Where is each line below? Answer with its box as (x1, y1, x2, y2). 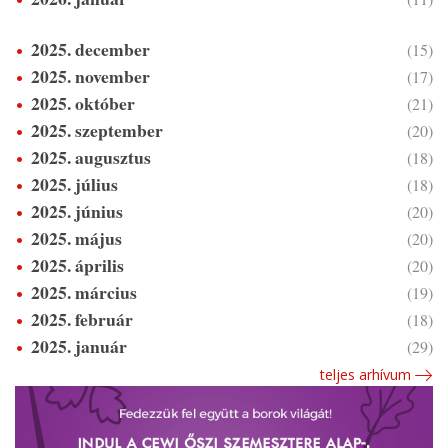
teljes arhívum (319, 364, 411, 384)
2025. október (31, 89, 135, 116)
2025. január (31, 332, 127, 359)
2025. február (31, 305, 133, 332)
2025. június (31, 197, 123, 224)
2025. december (31, 35, 150, 62)
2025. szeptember (31, 116, 163, 143)
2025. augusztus (31, 143, 151, 170)
